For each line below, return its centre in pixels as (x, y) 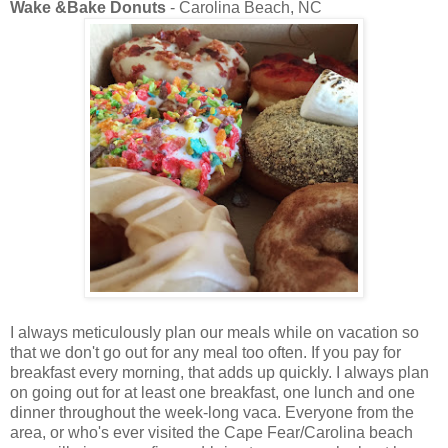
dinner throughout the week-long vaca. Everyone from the (212, 413)
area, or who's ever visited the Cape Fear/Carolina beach (211, 433)
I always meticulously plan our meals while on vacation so (214, 333)
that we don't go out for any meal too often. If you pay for (205, 353)
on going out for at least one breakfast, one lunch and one (212, 393)
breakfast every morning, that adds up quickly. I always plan (219, 373)
